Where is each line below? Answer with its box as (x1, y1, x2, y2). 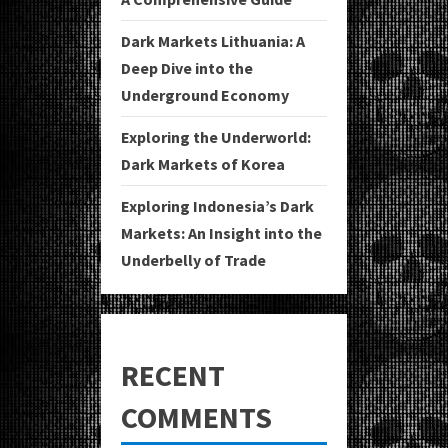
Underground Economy (121, 85, 289, 106)
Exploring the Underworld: (121, 127, 311, 148)
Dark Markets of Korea (121, 154, 285, 175)
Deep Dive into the (121, 58, 253, 79)
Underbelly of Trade (121, 250, 266, 271)
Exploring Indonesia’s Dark (121, 196, 314, 217)
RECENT (121, 356, 225, 395)
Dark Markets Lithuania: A (121, 31, 305, 52)
